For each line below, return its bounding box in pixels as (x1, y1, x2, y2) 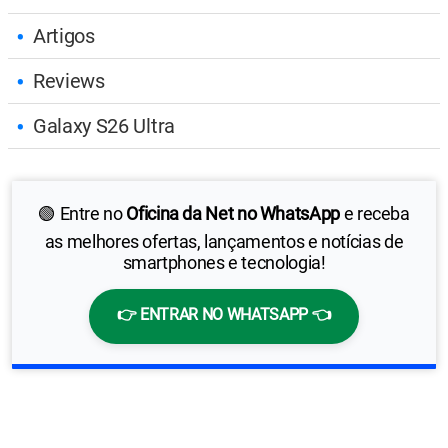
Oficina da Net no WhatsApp (126, 202, 340, 224)
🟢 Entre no (38, 202, 127, 224)
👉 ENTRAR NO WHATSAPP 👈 (116, 304, 332, 324)
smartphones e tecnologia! (122, 251, 326, 273)
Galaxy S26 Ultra (33, 113, 175, 138)
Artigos (33, 23, 95, 48)
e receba (339, 202, 410, 224)
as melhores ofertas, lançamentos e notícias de (44, 230, 404, 252)
